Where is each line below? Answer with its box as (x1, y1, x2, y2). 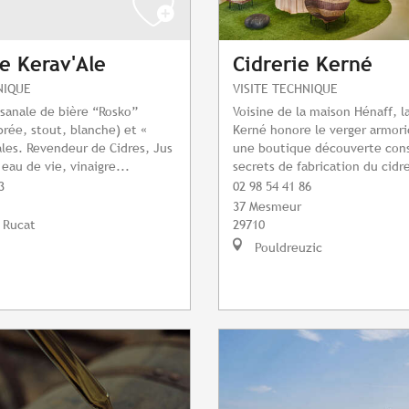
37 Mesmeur (233, 198, 301, 215)
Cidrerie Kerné (233, 53, 372, 77)
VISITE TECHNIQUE (233, 80, 338, 97)
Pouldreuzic (251, 239, 322, 256)
